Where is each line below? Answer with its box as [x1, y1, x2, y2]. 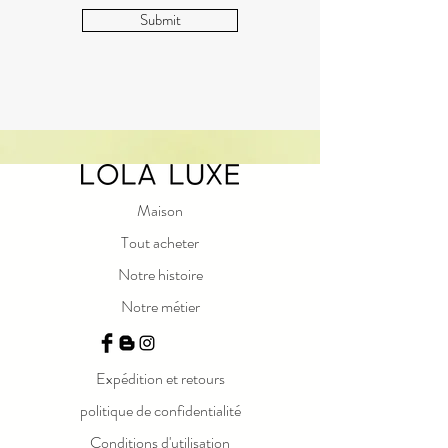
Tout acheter [121, 231, 199, 255]
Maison [137, 199, 183, 223]
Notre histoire [117, 263, 203, 287]
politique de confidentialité [79, 399, 241, 423]
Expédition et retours [95, 367, 225, 391]
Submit [139, 9, 181, 32]
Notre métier [120, 295, 200, 319]
